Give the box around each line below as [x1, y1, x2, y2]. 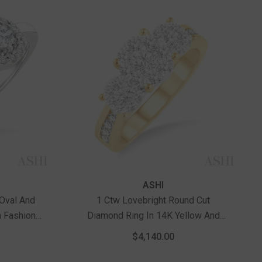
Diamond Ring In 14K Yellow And [87, 209, 220, 221]
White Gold [131, 225, 176, 236]
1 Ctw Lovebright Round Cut [96, 194, 211, 206]
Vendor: [77, 178, 111, 190]
